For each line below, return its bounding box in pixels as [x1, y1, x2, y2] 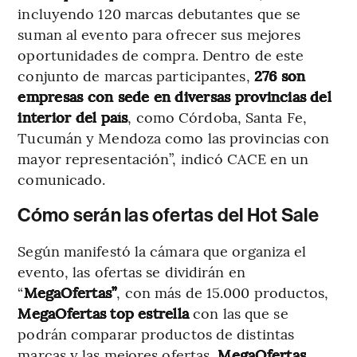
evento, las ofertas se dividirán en [18, 261, 245, 281]
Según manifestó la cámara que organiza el [18, 240, 307, 261]
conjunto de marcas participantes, [18, 65, 250, 85]
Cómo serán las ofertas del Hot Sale [18, 203, 319, 226]
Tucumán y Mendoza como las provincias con [18, 127, 330, 147]
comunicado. [18, 168, 106, 189]
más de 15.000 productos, [155, 281, 329, 302]
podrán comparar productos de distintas [18, 323, 295, 343]
